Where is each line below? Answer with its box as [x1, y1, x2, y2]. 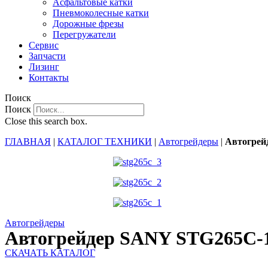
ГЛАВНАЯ [5, 136, 51, 147]
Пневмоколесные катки [53, 8, 149, 19]
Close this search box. [5, 116, 87, 127]
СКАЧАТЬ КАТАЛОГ [5, 248, 95, 258]
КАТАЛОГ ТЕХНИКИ [57, 136, 152, 147]
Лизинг [29, 62, 59, 72]
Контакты [29, 72, 69, 83]
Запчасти [29, 51, 66, 62]
